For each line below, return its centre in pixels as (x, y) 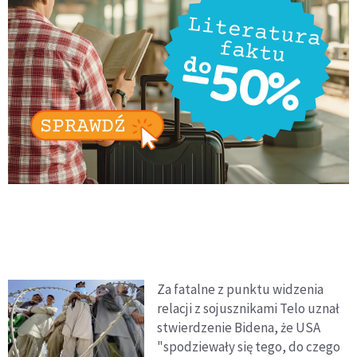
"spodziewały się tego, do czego (249, 346)
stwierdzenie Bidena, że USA (239, 327)
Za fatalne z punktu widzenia (241, 289)
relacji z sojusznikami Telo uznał (249, 308)
